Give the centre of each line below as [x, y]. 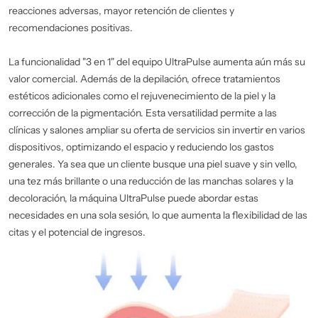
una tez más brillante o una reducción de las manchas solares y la [151, 181]
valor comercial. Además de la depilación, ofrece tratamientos [144, 79]
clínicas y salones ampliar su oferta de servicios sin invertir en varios [157, 130]
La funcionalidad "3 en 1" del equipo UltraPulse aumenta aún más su [157, 62]
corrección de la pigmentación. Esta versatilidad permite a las [143, 113]
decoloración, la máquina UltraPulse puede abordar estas [133, 198]
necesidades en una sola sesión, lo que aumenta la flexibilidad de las [158, 215]
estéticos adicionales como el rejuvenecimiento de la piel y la [142, 96]
